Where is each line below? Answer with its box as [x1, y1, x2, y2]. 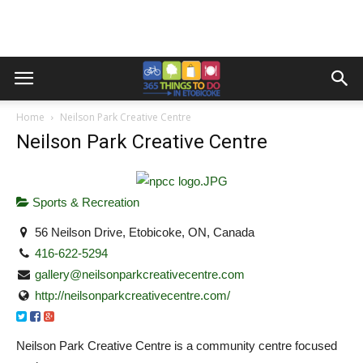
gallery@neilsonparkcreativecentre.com [35, 267, 246, 281]
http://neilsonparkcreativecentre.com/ [35, 288, 231, 302]
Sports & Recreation [29, 195, 139, 210]
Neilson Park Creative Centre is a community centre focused [16, 339, 337, 353]
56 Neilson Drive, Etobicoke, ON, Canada [32, 224, 255, 239]
